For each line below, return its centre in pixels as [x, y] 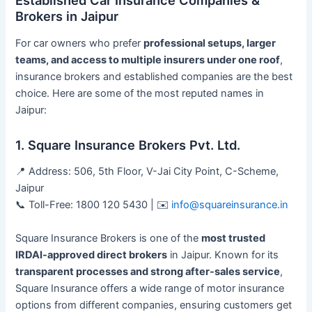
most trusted [234, 238]
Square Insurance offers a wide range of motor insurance [150, 288]
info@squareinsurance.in [230, 205]
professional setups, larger [210, 44]
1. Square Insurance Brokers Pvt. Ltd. [128, 145]
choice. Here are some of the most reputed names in [140, 94]
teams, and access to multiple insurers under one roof [148, 60]
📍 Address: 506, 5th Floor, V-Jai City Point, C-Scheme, [147, 172]
